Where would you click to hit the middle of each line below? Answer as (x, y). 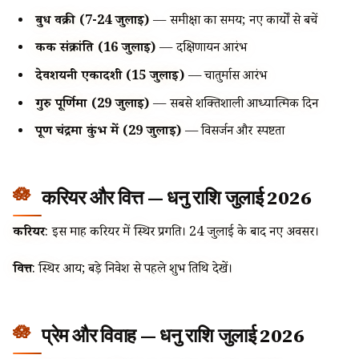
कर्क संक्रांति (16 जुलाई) (96, 50)
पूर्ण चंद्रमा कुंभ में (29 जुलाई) (109, 133)
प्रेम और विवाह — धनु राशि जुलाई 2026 (173, 336)
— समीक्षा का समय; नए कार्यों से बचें (234, 22)
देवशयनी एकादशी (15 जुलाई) (110, 77)
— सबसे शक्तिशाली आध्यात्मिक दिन (234, 105)
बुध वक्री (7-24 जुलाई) (93, 22)
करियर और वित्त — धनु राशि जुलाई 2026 (177, 198)
